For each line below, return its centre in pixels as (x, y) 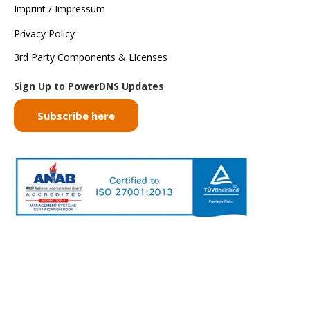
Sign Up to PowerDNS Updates (89, 86)
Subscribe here (76, 115)
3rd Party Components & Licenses (91, 57)
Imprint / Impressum (60, 9)
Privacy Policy (44, 34)
